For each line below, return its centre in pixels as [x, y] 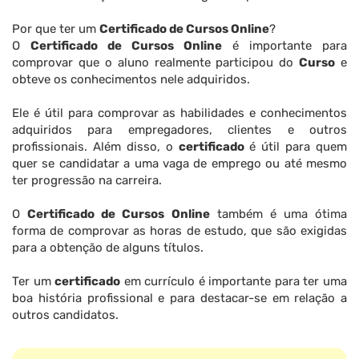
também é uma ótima [278, 214]
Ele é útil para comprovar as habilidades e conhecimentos [179, 113]
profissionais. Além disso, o [95, 147]
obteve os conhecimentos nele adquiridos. [131, 80]
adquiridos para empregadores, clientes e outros [179, 130]
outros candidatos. [65, 315]
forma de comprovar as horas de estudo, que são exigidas [179, 231]
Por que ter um [56, 29]
